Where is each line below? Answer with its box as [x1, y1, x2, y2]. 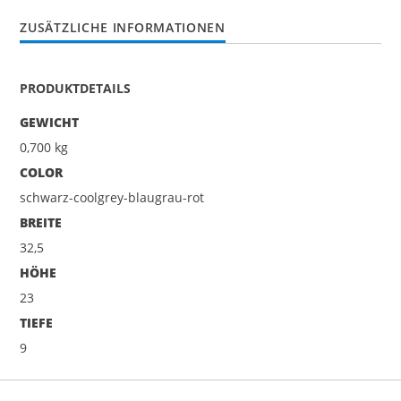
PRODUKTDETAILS [20, 79, 132, 97]
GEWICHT [20, 113, 80, 131]
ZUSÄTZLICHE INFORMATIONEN [20, 19, 226, 37]
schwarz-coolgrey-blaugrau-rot [20, 188, 205, 206]
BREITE [20, 213, 63, 231]
